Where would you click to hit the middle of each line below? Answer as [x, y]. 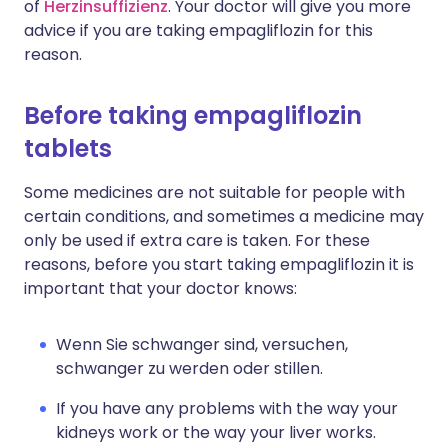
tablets [68, 148]
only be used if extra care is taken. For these [197, 240]
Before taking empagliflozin [193, 115]
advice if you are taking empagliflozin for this [198, 30]
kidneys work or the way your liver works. [216, 432]
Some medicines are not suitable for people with [214, 192]
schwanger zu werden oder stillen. [189, 368]
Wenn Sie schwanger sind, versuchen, [202, 344]
